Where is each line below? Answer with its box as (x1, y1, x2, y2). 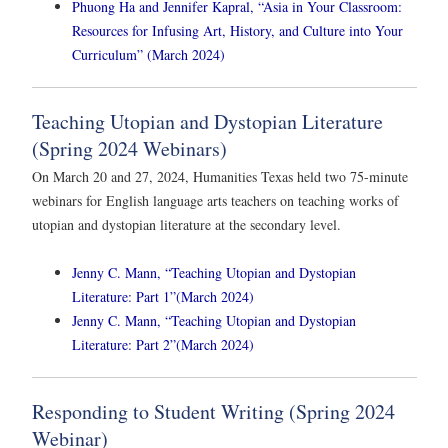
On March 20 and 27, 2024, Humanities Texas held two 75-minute (32, 167, 408, 187)
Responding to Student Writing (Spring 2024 (32, 397, 395, 425)
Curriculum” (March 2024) (72, 45, 225, 65)
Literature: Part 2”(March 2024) (72, 334, 254, 354)
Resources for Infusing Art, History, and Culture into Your (72, 21, 403, 41)
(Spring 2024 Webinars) (32, 135, 227, 163)
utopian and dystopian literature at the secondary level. (32, 215, 346, 235)
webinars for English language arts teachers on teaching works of (32, 191, 399, 211)
